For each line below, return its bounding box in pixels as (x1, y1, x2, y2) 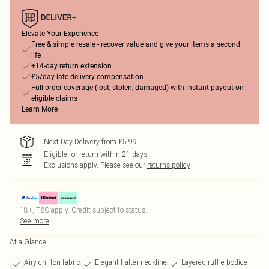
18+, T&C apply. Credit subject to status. (20, 205, 147, 214)
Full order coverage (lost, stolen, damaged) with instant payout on (31, 83, 244, 92)
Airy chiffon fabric (24, 258, 80, 267)
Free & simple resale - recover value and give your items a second (31, 40, 240, 49)
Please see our (100, 160, 145, 169)
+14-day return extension (31, 62, 112, 70)
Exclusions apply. (44, 160, 98, 169)
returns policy (147, 160, 190, 169)
